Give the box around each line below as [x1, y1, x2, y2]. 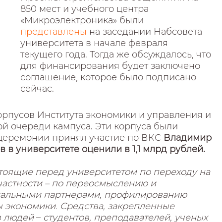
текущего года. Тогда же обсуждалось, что [20, 49, 212, 60]
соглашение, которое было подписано [20, 72, 197, 83]
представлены [20, 26, 90, 37]
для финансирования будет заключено [20, 60, 201, 71]
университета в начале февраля [20, 38, 168, 49]
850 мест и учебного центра [20, 3, 149, 14]
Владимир [164, 132, 212, 143]
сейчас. [20, 83, 55, 94]
